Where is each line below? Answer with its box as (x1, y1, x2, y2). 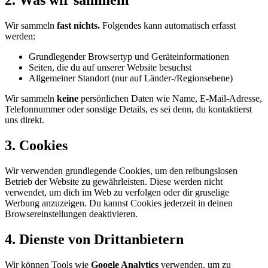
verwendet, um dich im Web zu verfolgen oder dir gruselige (5, 187, 229, 197)
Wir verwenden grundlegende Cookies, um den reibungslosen (5, 165, 237, 176)
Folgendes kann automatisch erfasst (100, 20, 236, 31)
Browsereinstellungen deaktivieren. (5, 208, 138, 219)
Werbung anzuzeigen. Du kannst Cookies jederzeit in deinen (5, 197, 233, 208)
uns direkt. (5, 115, 44, 126)
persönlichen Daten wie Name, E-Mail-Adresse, (78, 93, 262, 104)
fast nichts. (57, 20, 100, 31)
